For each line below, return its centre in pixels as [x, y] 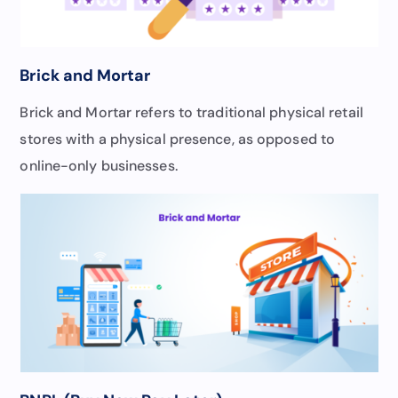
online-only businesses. [99, 165]
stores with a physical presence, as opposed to [178, 139]
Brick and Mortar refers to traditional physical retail [191, 112]
